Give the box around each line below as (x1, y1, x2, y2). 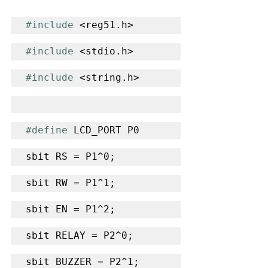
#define (26, 124, 68, 136)
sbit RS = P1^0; (26, 150, 115, 162)
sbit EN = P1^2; (26, 203, 115, 215)
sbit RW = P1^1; (26, 176, 115, 188)
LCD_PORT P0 (68, 124, 139, 136)
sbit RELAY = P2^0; (26, 229, 133, 241)
